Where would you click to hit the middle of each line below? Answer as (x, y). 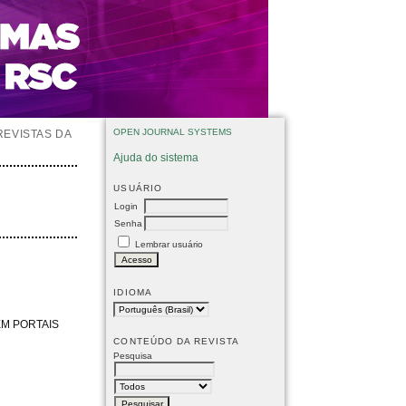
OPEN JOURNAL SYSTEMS (173, 132)
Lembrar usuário (169, 244)
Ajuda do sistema (156, 157)
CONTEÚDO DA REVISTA (177, 341)
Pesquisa (133, 355)
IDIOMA (133, 292)
